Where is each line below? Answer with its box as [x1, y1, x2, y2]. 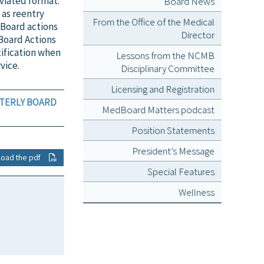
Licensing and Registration [111, 82, 214, 95]
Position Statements [131, 124, 214, 137]
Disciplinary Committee [121, 62, 214, 75]
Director [181, 28, 214, 41]
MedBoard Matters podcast [102, 103, 214, 116]
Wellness [179, 186, 214, 199]
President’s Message [132, 144, 214, 157]
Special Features [147, 165, 214, 178]
